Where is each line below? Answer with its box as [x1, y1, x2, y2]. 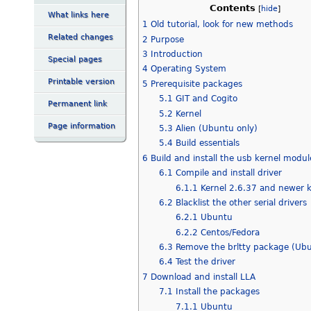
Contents [209, 2, 255, 13]
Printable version [48, 76, 115, 86]
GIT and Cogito [175, 94, 237, 104]
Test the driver [175, 257, 235, 267]
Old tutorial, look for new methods [150, 19, 293, 30]
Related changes [48, 32, 113, 42]
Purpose [150, 34, 184, 44]
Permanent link [48, 99, 107, 108]
